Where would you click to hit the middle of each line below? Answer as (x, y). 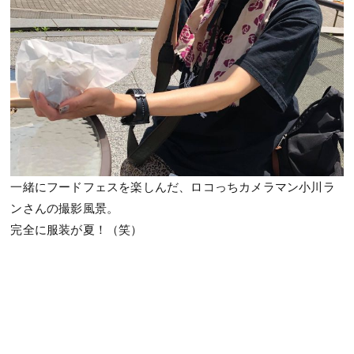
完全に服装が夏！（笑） (77, 229)
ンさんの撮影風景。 (65, 207)
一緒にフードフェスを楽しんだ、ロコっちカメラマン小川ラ (173, 186)
